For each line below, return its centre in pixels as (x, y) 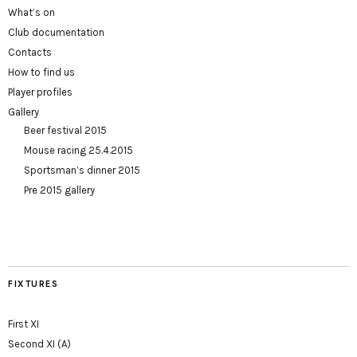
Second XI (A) (39, 344)
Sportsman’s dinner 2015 (82, 171)
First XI (24, 324)
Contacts (30, 53)
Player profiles (40, 92)
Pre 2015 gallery (59, 190)
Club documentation (56, 33)
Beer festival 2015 (65, 131)
